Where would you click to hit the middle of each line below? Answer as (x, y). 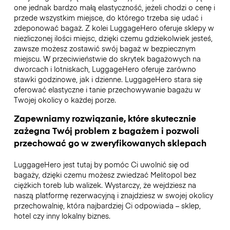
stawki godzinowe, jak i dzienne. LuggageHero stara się (108, 79)
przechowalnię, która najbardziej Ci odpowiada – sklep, (107, 206)
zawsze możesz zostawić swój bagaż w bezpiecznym (104, 49)
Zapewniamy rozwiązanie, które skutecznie (105, 118)
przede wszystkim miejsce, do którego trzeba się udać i (108, 18)
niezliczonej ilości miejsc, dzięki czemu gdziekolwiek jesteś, (113, 38)
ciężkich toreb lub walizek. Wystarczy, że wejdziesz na (105, 185)
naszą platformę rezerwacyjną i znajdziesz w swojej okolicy (113, 195)
